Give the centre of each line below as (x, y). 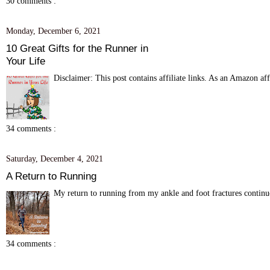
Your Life (26, 61)
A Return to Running (51, 176)
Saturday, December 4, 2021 (55, 158)
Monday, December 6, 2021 (53, 30)
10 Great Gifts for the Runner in (77, 48)
